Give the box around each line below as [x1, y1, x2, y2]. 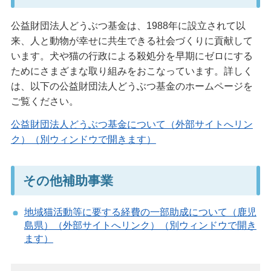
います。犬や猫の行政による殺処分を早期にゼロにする [10, 50, 253, 61]
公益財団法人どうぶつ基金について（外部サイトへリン [10, 119, 253, 129]
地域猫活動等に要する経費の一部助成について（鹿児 [24, 206, 256, 217]
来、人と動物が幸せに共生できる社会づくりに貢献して [10, 35, 253, 46]
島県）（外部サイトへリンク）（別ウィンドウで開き [24, 220, 256, 230]
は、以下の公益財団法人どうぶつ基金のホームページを [10, 80, 253, 91]
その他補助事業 [22, 173, 113, 188]
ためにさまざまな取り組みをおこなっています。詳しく [10, 65, 253, 76]
